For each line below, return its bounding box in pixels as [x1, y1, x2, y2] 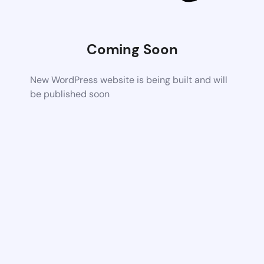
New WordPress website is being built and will [30, 73, 228, 86]
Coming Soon [86, 39, 178, 58]
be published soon [30, 87, 110, 100]
